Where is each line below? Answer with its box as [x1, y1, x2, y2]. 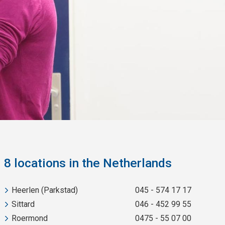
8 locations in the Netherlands [4, 155, 172, 170]
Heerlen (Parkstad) [12, 185, 78, 195]
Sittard [12, 199, 35, 209]
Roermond [12, 213, 48, 223]
